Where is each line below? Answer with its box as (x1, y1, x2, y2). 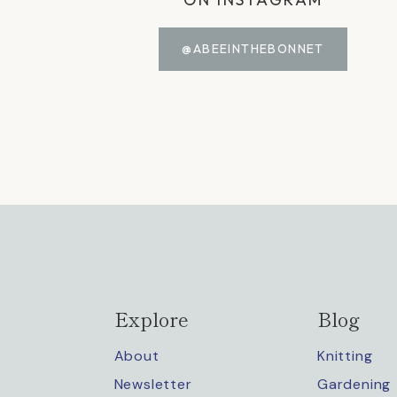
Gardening (316, 374, 392, 393)
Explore (113, 303, 189, 332)
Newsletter (113, 374, 192, 393)
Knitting (316, 346, 373, 366)
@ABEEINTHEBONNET (182, 41, 324, 58)
